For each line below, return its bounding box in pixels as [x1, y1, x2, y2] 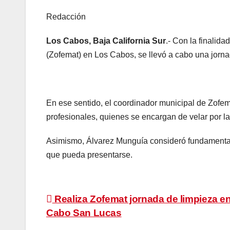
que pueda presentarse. [46, 150, 132, 160]
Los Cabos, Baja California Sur [46, 36, 166, 46]
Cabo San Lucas [46, 207, 122, 219]
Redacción [46, 12, 86, 22]
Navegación [46, 193, 139, 213]
